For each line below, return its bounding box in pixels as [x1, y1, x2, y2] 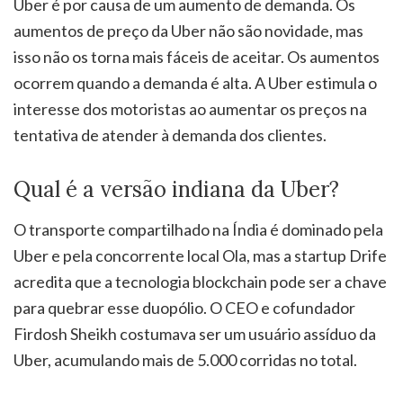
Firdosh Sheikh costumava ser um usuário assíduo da [13, 323, 376, 344]
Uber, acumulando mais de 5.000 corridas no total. [13, 349, 357, 370]
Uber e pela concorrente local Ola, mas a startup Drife [13, 245, 387, 265]
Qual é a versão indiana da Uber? [13, 175, 339, 203]
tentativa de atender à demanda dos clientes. [13, 124, 327, 145]
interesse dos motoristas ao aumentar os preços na [13, 98, 367, 119]
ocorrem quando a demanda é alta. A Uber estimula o [13, 72, 377, 93]
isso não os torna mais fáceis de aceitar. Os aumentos [13, 46, 380, 67]
